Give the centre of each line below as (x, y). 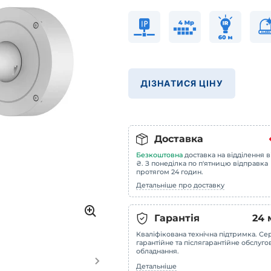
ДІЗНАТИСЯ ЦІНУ (182, 83)
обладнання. (158, 251)
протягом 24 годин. (170, 172)
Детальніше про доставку (180, 185)
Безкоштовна (159, 155)
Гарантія (177, 218)
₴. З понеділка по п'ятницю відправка (202, 163)
